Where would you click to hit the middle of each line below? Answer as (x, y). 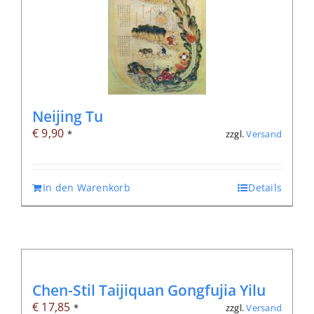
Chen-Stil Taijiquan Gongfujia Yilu (149, 291)
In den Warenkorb (86, 188)
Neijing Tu (68, 117)
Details (265, 188)
